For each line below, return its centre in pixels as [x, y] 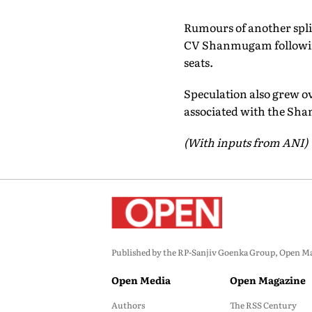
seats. [198, 62]
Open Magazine [268, 280]
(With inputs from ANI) [245, 142]
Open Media [141, 280]
